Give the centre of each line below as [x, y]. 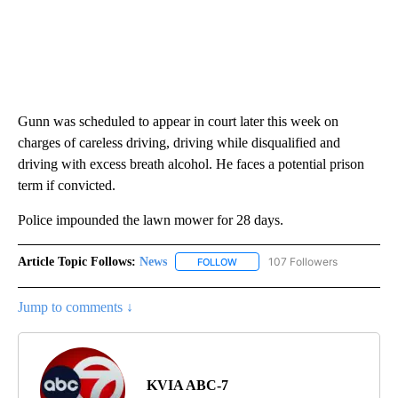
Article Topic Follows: [77, 261]
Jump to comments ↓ [76, 306]
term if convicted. [67, 185]
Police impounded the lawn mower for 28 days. [151, 219]
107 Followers [303, 261]
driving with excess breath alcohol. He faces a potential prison [191, 163]
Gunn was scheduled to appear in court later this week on [178, 121]
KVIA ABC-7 [187, 385]
